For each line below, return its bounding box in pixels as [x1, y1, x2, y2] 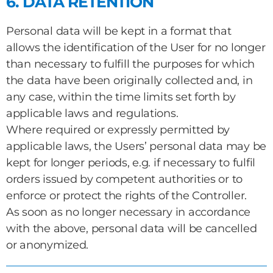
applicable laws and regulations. [6, 107, 179, 120]
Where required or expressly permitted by [6, 123, 230, 136]
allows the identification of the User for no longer [6, 41, 266, 54]
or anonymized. [6, 238, 89, 252]
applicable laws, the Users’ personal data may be [6, 140, 267, 153]
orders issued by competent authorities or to [6, 172, 243, 186]
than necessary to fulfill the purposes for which [6, 57, 255, 71]
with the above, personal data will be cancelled [6, 222, 257, 235]
